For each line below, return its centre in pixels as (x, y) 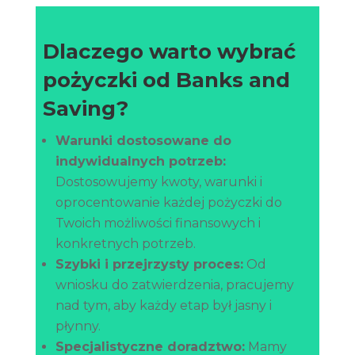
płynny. (78, 326)
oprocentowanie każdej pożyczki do (168, 202)
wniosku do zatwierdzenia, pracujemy (174, 284)
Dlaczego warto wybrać (169, 51)
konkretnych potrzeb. (125, 243)
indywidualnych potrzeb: (140, 161)
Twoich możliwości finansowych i (158, 223)
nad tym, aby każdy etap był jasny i (163, 305)
